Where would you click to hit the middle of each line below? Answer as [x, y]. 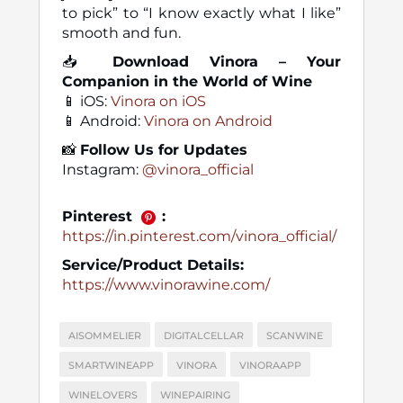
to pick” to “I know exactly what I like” [201, 13]
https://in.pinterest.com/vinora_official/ [199, 236]
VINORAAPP [270, 365]
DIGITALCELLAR [204, 336]
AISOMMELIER [105, 336]
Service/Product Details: [153, 265]
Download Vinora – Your [227, 62]
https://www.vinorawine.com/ [166, 285]
